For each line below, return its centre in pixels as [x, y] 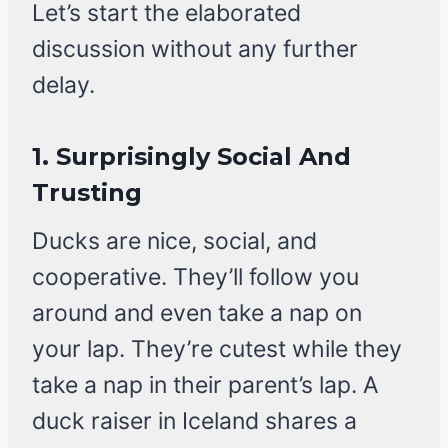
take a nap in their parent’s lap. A [205, 385]
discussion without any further [195, 49]
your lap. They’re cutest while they [217, 349]
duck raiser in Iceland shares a [194, 421]
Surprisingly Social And [203, 157]
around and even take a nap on [197, 313]
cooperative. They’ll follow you [195, 277]
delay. [63, 85]
